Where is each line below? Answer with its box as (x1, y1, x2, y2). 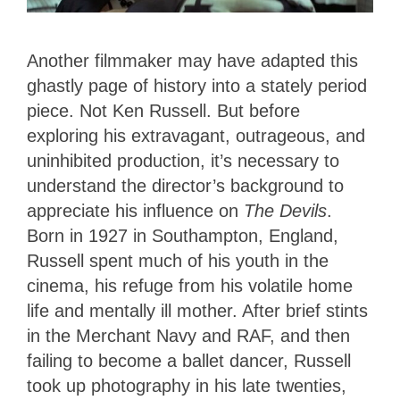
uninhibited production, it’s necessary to (27, 151, 339, 171)
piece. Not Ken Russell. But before (27, 101, 300, 121)
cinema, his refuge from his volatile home (27, 276, 353, 296)
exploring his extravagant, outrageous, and (27, 126, 365, 146)
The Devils (244, 201, 327, 221)
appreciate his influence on (27, 201, 244, 221)
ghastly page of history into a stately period (27, 76, 367, 96)
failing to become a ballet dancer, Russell (27, 351, 351, 371)
